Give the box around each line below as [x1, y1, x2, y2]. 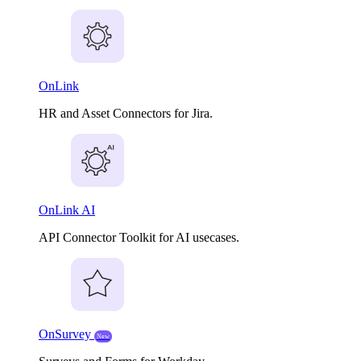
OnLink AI [39, 203, 95, 218]
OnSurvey [39, 327, 94, 342]
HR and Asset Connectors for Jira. [39, 106, 213, 121]
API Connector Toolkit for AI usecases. [39, 230, 239, 245]
